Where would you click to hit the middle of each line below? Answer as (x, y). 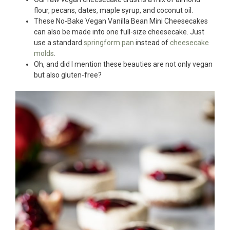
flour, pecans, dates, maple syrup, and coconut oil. (113, 10)
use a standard (59, 42)
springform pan (109, 42)
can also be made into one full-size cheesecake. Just (119, 32)
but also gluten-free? (68, 75)
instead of (152, 42)
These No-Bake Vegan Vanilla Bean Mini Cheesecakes (121, 21)
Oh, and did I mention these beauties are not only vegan (123, 64)
